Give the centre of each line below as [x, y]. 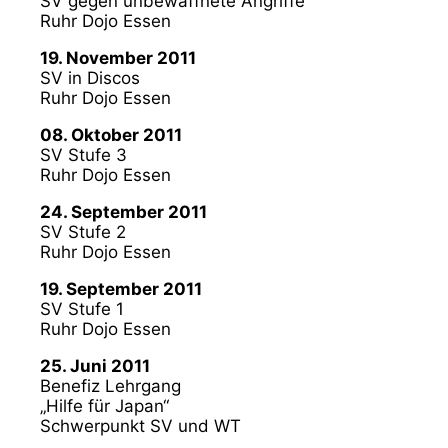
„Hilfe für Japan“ [104, 405]
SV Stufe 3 [83, 154]
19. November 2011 [118, 57]
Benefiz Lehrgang [110, 385]
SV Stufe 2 [83, 231]
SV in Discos [90, 77]
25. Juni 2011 [95, 365]
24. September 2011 [123, 211]
